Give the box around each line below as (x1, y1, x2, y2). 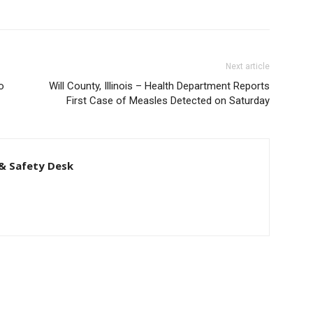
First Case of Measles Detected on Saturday (66, 94, 270, 107)
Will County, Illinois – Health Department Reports (49, 80, 270, 92)
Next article (226, 61, 270, 71)
